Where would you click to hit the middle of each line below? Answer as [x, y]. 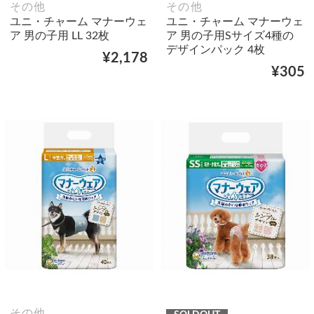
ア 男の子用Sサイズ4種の [230, 35]
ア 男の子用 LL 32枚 [59, 35]
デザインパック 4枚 [216, 49]
